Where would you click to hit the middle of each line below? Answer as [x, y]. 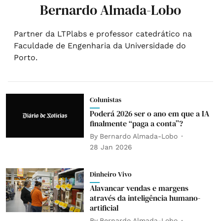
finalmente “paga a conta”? [136, 123]
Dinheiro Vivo [110, 174]
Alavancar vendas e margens [139, 188]
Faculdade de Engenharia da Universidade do [100, 46]
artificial [104, 208]
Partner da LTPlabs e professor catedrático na [103, 34]
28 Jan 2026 [111, 147]
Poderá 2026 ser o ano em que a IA [149, 113]
